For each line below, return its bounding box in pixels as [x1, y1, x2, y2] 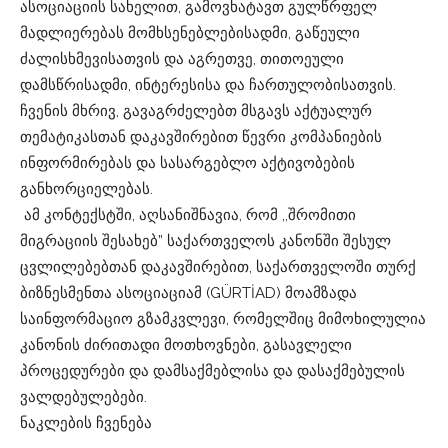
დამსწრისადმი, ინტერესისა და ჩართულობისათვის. [20, 76, 396, 94]
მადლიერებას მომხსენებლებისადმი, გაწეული [20, 24, 360, 42]
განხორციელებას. [20, 180, 153, 198]
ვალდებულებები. [20, 388, 147, 406]
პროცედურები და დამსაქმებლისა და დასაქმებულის [20, 362, 405, 380]
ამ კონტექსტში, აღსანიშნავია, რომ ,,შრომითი [20, 206, 356, 224]
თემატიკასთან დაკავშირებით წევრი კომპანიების [20, 128, 382, 146]
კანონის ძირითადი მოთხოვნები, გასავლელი [20, 336, 352, 354]
